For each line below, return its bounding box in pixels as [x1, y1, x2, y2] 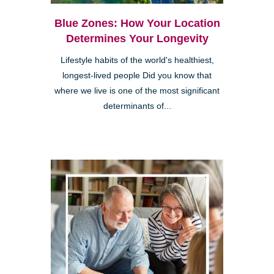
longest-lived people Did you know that [62, 71, 212, 81]
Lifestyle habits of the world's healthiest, [60, 56, 214, 65]
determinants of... [103, 102, 171, 111]
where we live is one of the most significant [54, 86, 220, 96]
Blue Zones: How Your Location [54, 17, 220, 30]
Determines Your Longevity [65, 32, 209, 45]
